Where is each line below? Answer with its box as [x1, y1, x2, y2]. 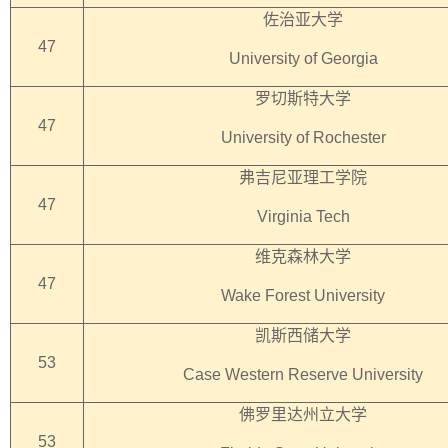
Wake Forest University [221, 287, 385, 304]
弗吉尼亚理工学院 [239, 169, 367, 186]
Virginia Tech [256, 208, 350, 225]
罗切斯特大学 [255, 90, 351, 107]
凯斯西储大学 [255, 327, 351, 344]
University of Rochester [220, 129, 386, 146]
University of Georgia [228, 50, 378, 67]
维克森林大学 [255, 248, 351, 265]
